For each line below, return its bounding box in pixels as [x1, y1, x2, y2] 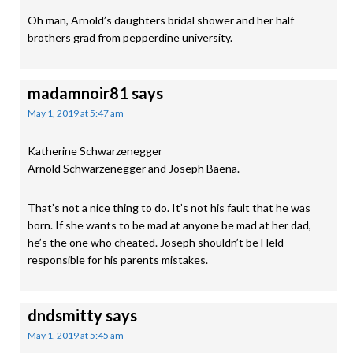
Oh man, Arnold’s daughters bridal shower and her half [28, 13, 294, 27]
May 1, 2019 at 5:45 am [28, 329, 124, 341]
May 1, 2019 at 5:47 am [28, 107, 124, 119]
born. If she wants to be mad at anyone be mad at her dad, [28, 218, 311, 232]
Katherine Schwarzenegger [28, 144, 162, 158]
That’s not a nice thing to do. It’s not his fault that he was [28, 201, 310, 214]
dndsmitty [28, 306, 102, 325]
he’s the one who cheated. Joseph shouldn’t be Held [28, 236, 284, 249]
